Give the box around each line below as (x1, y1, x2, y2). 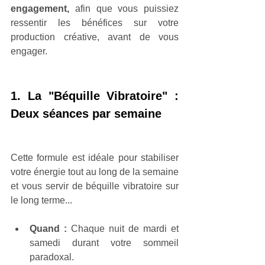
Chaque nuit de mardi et (71, 223, 179, 234)
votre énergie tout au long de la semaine (11, 166, 179, 177)
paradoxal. (30, 251, 74, 262)
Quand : (30, 223, 71, 234)
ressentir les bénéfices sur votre (11, 17, 179, 28)
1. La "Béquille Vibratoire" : (11, 89, 179, 102)
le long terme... (11, 195, 72, 205)
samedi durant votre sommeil (30, 237, 179, 248)
